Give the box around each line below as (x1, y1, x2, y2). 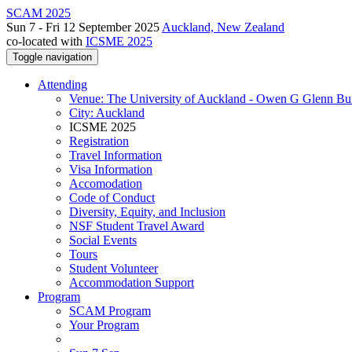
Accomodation (69, 177, 142, 190)
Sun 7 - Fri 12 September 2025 (6, 20, 162, 34)
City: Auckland (69, 106, 145, 119)
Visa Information (69, 163, 152, 176)
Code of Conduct (69, 191, 155, 204)
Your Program (69, 318, 139, 332)
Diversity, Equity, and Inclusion (69, 205, 225, 218)
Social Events (69, 233, 137, 247)
